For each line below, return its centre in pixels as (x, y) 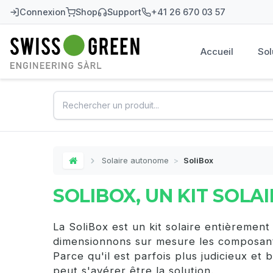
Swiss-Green (48, 56)
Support (124, 12)
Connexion (43, 12)
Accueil (217, 51)
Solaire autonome (135, 160)
